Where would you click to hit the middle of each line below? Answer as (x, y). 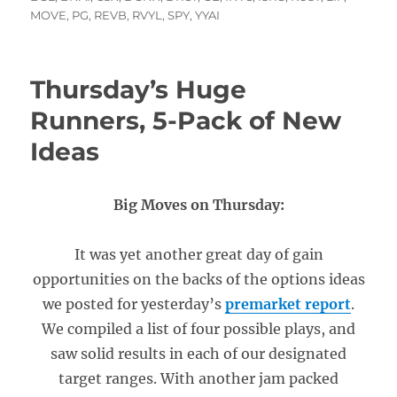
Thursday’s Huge (139, 90)
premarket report (288, 304)
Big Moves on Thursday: (198, 205)
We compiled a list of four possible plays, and (198, 329)
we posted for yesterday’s (134, 304)
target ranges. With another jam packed (198, 378)
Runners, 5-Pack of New (186, 121)
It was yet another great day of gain (198, 254)
